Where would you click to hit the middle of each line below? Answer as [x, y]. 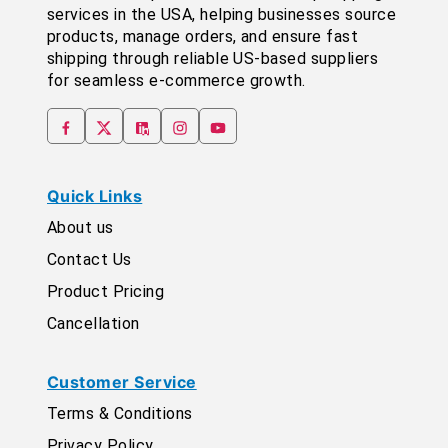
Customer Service [122, 382]
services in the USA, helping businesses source [222, 15]
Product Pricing [106, 292]
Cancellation [93, 324]
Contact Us [89, 260]
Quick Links [95, 196]
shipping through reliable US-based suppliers [213, 59]
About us [80, 228]
